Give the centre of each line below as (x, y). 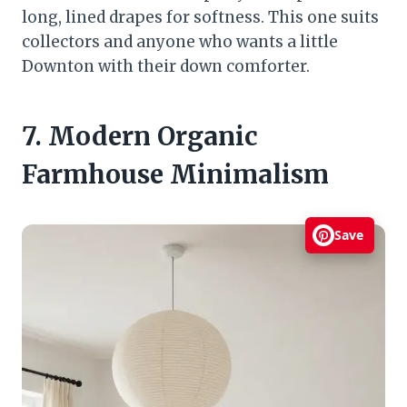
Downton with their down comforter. (166, 66)
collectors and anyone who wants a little (180, 41)
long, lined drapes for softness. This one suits (200, 17)
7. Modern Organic (140, 136)
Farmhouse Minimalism (175, 174)
